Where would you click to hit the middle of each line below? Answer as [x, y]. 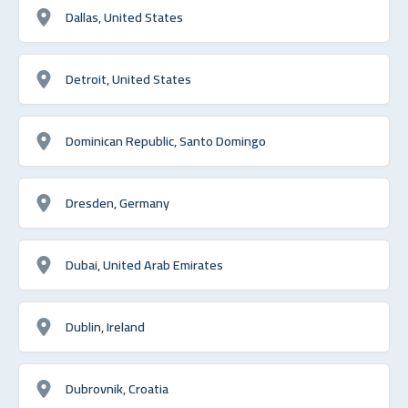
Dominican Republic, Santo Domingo [166, 140]
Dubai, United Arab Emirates [144, 264]
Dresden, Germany [117, 202]
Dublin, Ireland [105, 326]
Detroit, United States [128, 78]
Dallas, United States [124, 16]
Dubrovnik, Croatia [117, 388]
